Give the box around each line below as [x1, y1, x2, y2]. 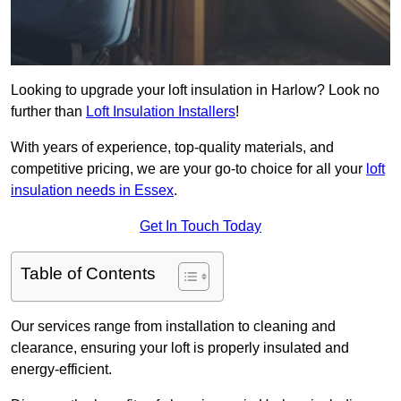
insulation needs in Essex [11, 183, 174, 199]
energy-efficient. [11, 362, 112, 378]
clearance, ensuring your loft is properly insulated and [11, 340, 349, 356]
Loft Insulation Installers [86, 104, 235, 120]
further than [11, 104, 86, 120]
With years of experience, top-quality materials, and [11, 140, 334, 156]
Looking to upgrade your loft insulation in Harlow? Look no [11, 82, 380, 98]
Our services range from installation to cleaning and [11, 319, 336, 335]
